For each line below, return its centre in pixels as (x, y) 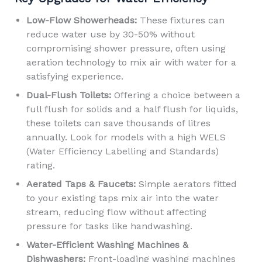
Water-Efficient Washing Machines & (107, 244)
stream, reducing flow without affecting (116, 212)
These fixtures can (180, 20)
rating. (40, 165)
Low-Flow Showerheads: (81, 20)
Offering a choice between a (175, 95)
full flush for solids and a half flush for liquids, (132, 109)
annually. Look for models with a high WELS (126, 137)
